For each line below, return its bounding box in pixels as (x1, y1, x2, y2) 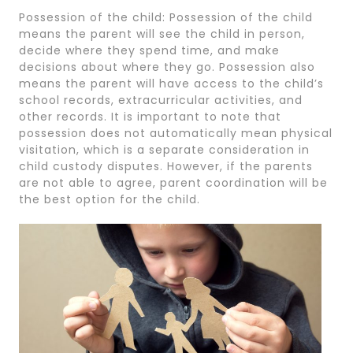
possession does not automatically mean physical (19, 125, 333, 141)
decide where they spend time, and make (19, 43, 280, 58)
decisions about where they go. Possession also (19, 59, 315, 75)
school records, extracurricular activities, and (19, 92, 303, 108)
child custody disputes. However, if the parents (19, 158, 313, 174)
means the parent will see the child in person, (19, 26, 305, 42)
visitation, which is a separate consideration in (19, 142, 310, 158)
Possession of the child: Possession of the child (19, 9, 313, 25)
